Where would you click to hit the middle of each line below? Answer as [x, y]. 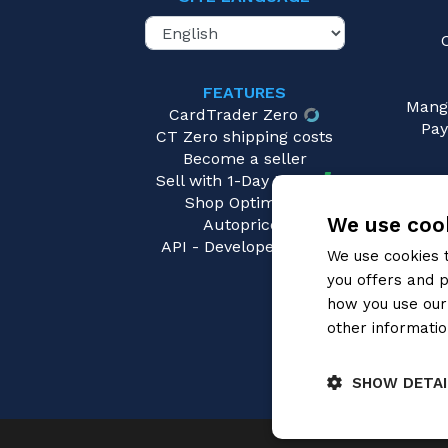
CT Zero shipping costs [244, 137]
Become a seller [244, 159]
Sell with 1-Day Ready [237, 181]
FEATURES [244, 93]
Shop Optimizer [244, 203]
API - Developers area [244, 247]
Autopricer [244, 225]
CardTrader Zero [234, 115]
